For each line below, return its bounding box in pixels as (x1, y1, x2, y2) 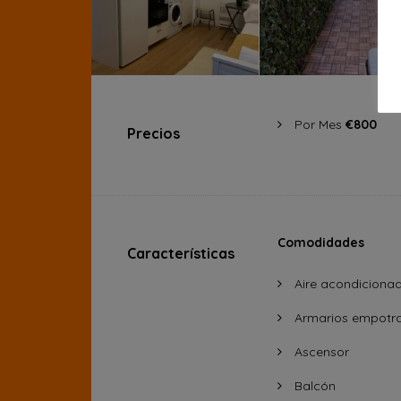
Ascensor (290, 344, 349, 360)
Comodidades (277, 235, 364, 251)
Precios (127, 124, 180, 142)
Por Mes (294, 116, 346, 132)
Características (127, 244, 235, 262)
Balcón (290, 378, 336, 394)
